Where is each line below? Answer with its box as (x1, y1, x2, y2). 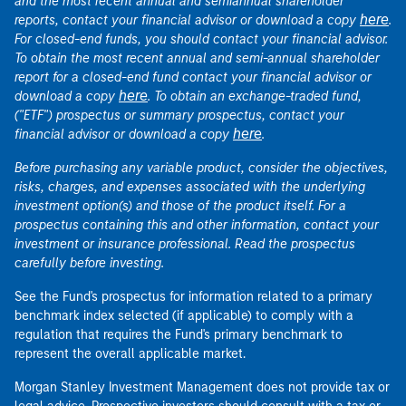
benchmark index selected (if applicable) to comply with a (14, 308, 353, 324)
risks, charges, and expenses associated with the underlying (14, 179, 365, 195)
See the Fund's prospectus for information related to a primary (14, 289, 372, 304)
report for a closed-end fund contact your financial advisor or (14, 70, 372, 85)
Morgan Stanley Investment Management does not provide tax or (14, 380, 390, 395)
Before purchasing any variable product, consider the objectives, (14, 160, 388, 176)
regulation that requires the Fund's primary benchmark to (14, 327, 343, 343)
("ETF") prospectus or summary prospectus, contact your (14, 108, 344, 123)
